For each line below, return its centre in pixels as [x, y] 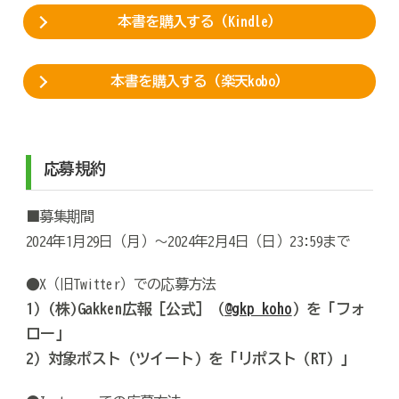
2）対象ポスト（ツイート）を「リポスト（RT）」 [190, 359]
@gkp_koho [258, 309]
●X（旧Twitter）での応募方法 [121, 285]
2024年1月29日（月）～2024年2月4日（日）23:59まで [188, 242]
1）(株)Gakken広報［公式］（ [125, 309]
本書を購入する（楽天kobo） [199, 81]
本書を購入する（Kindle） [199, 22]
